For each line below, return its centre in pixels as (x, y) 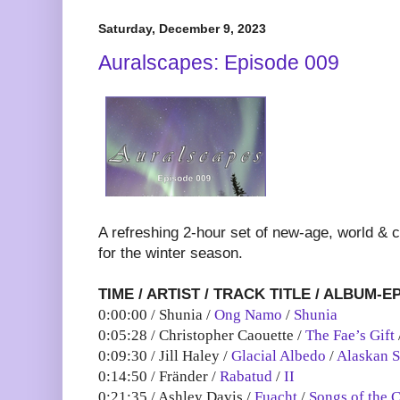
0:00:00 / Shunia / (156, 315)
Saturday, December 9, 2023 (182, 29)
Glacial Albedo (279, 356)
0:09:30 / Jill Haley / (165, 356)
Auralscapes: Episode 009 (219, 62)
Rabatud (246, 377)
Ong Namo (248, 315)
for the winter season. (171, 254)
